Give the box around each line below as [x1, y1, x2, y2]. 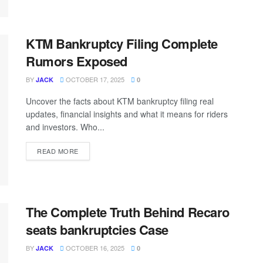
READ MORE [37, 146, 79, 156]
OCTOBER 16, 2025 [64, 243, 124, 253]
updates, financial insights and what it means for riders [26, 107, 228, 120]
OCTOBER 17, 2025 [64, 74, 124, 84]
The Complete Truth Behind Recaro [26, 203, 230, 222]
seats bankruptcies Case [26, 220, 168, 240]
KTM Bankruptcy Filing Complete [26, 33, 218, 53]
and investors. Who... [26, 120, 104, 133]
